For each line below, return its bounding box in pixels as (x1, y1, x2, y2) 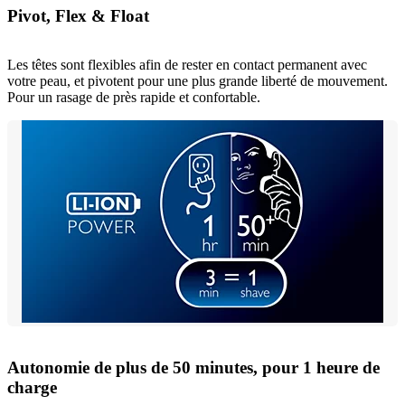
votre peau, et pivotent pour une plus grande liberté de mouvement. (7, 73, 388, 89)
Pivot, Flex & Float (7, 5, 149, 25)
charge (7, 378, 57, 398)
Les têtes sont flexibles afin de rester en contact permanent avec (7, 57, 367, 73)
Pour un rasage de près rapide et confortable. (7, 89, 260, 106)
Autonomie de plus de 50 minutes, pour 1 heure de (7, 358, 380, 378)
